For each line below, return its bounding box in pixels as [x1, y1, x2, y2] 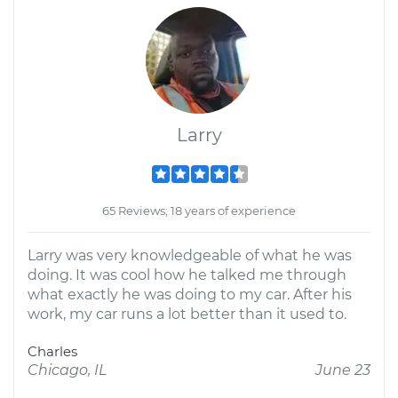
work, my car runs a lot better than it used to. [28, 306, 346, 322]
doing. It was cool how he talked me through [28, 267, 346, 283]
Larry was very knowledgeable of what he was [28, 247, 352, 264]
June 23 [315, 362, 370, 378]
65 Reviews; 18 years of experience [102, 203, 296, 218]
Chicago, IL [28, 362, 107, 378]
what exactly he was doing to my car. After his [28, 286, 352, 303]
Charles [28, 343, 77, 360]
